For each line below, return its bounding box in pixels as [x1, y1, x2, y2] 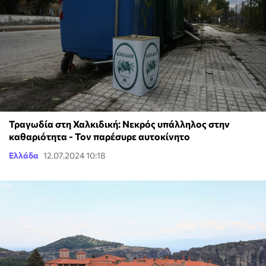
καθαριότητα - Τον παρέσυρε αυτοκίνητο [9, 130, 190, 142]
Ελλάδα [9, 150, 39, 160]
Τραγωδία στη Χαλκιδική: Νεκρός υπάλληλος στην [9, 118, 230, 129]
